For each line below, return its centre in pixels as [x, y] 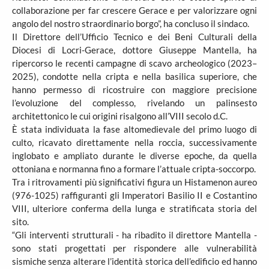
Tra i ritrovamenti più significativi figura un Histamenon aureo [134, 182]
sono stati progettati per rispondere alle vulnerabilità [134, 248]
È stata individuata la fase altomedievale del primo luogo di [134, 129]
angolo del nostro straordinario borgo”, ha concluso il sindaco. [131, 23]
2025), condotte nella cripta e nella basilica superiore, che [134, 76]
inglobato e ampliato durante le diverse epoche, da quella [134, 156]
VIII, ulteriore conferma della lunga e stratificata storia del [134, 208]
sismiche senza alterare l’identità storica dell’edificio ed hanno [134, 261]
